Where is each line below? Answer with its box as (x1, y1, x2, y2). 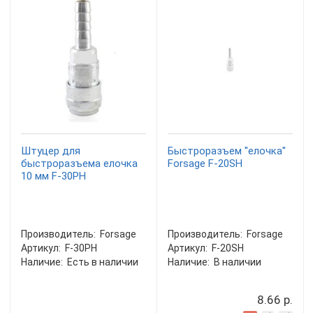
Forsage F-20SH (168, 157, 242, 170)
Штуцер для (21, 145, 80, 157)
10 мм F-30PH (21, 170, 86, 182)
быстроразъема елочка (21, 157, 138, 170)
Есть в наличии (67, 256, 138, 268)
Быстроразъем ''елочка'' (168, 145, 286, 157)
